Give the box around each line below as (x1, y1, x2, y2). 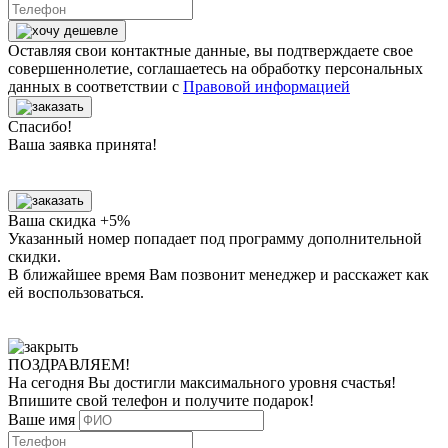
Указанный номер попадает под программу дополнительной (8, 229, 422, 247)
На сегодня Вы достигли (8, 373, 180, 391)
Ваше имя (8, 410, 75, 428)
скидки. (8, 247, 61, 265)
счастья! (341, 373, 396, 391)
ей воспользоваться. (8, 283, 144, 301)
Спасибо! (8, 117, 72, 135)
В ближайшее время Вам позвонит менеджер (8, 265, 316, 283)
